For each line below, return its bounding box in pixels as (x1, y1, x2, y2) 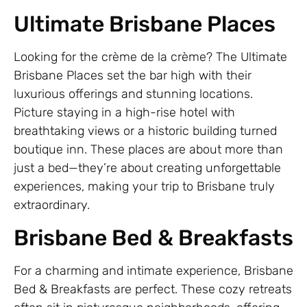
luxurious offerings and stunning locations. (14, 86, 253, 102)
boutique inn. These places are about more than (14, 142, 283, 158)
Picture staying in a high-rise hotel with (14, 105, 235, 121)
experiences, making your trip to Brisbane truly (14, 179, 275, 195)
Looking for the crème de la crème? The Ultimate (14, 49, 287, 65)
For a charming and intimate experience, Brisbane (14, 262, 293, 278)
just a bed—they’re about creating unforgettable (14, 160, 281, 176)
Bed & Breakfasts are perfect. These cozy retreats (14, 281, 292, 297)
